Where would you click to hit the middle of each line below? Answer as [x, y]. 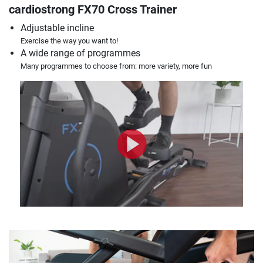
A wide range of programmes [80, 53]
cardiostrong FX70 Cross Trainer [93, 10]
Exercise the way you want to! [69, 41]
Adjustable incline [57, 28]
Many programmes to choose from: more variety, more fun [116, 66]
